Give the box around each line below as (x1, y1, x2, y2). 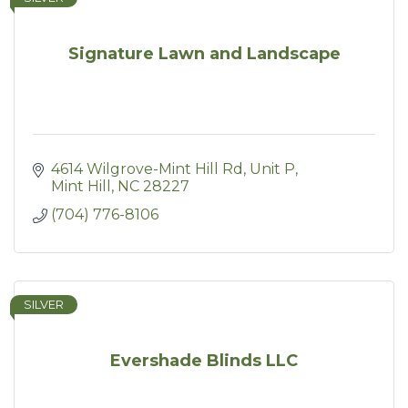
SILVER (24, 298, 64, 311)
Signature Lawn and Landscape (67, 44, 341, 64)
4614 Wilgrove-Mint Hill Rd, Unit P (51, 160, 295, 178)
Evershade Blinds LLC (110, 351, 298, 371)
